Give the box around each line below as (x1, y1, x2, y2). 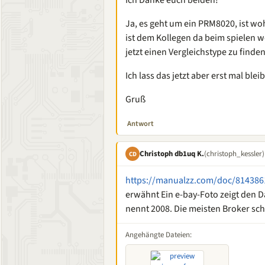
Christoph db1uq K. (140, 148, 204, 159)
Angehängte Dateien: (125, 230, 192, 240)
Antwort (127, 118, 154, 129)
